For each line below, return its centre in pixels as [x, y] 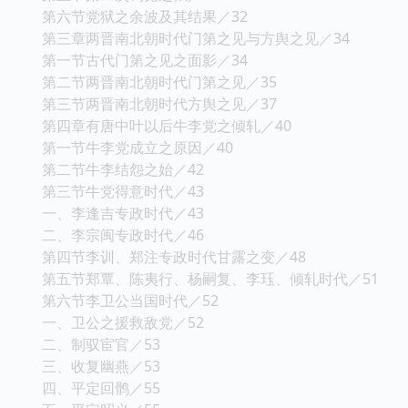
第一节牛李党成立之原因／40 [138, 147]
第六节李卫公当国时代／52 [130, 300]
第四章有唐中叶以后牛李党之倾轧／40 [167, 125]
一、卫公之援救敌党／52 [123, 322]
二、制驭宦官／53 [101, 344]
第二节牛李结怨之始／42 [123, 169]
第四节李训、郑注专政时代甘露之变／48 [174, 256]
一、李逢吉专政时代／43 [123, 213]
